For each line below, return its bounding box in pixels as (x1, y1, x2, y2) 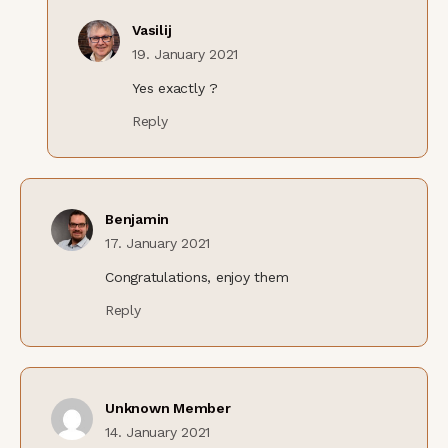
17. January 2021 (105, 234, 211, 251)
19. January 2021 (132, 45, 239, 62)
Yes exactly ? (132, 79, 218, 96)
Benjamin (105, 210, 170, 227)
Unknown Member (105, 399, 231, 416)
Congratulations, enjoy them (105, 268, 289, 285)
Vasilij (132, 21, 172, 38)
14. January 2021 (105, 423, 211, 440)
